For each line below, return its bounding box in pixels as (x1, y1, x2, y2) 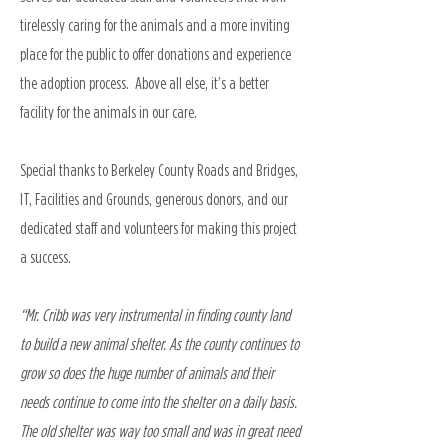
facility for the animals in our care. (20, 103, 197, 121)
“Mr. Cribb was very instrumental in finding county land (20, 306, 290, 324)
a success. (20, 248, 71, 266)
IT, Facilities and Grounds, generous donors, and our (20, 190, 288, 208)
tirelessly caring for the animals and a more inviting (20, 16, 290, 34)
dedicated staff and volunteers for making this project (20, 219, 297, 237)
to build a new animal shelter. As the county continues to (20, 335, 299, 353)
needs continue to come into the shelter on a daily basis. (20, 393, 297, 411)
